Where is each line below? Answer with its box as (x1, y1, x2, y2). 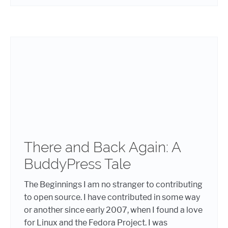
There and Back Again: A (24, 139, 181, 156)
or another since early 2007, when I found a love (24, 205, 203, 215)
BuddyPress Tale (24, 156, 131, 173)
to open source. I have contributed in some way (24, 192, 200, 202)
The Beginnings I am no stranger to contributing (24, 180, 203, 189)
